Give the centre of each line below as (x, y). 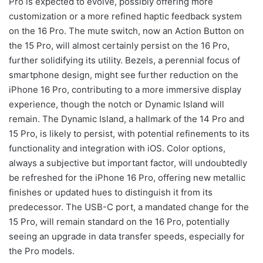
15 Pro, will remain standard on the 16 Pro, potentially (119, 222)
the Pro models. (42, 251)
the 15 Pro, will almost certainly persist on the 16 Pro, (119, 46)
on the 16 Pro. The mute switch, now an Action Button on (127, 31)
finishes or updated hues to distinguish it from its (111, 193)
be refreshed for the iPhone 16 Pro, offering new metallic (127, 178)
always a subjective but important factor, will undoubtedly (128, 163)
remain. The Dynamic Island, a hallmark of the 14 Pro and (127, 119)
